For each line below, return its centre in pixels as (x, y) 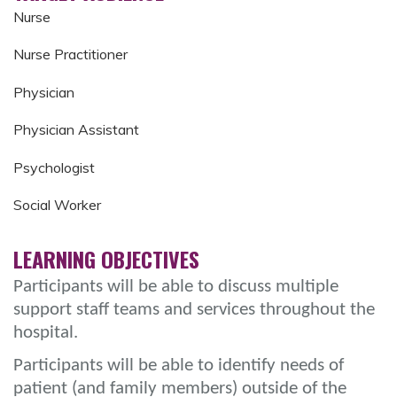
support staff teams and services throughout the (194, 309)
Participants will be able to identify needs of (179, 365)
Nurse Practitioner (70, 54)
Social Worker (57, 204)
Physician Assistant (76, 130)
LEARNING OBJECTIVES (106, 258)
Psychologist (54, 167)
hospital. (46, 332)
